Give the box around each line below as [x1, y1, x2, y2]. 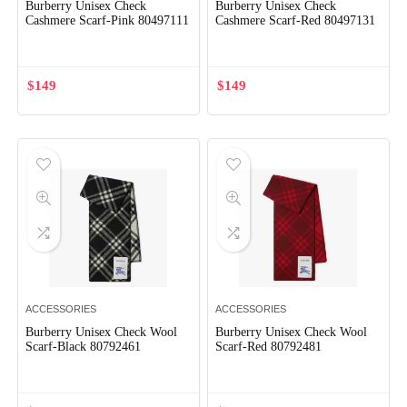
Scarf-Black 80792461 [25, 340, 142, 353]
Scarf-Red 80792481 [215, 340, 323, 353]
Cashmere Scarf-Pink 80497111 [25, 14, 190, 27]
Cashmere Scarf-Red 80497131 [215, 14, 376, 27]
